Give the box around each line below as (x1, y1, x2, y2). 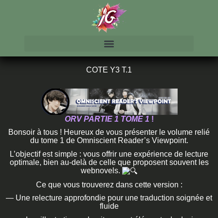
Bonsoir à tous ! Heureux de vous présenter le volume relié (8, 128, 210, 137)
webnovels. (81, 166, 122, 175)
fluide (99, 202, 119, 211)
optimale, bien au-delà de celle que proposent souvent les (9, 158, 209, 166)
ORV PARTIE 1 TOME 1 (64, 114, 151, 123)
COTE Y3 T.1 (86, 66, 132, 74)
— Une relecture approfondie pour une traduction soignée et (6, 194, 212, 202)
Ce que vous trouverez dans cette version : (36, 180, 182, 189)
